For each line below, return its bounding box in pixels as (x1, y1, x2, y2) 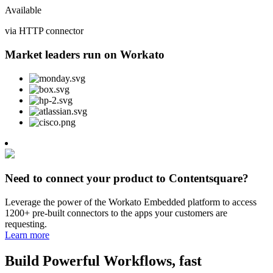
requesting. (5, 219, 49, 230)
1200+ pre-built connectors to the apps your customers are (5, 208, 227, 219)
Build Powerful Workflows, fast (5, 253, 202, 269)
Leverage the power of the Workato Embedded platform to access (5, 197, 257, 208)
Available (5, 5, 41, 16)
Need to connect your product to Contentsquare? (5, 172, 249, 185)
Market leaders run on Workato (5, 48, 165, 61)
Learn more (5, 230, 49, 241)
